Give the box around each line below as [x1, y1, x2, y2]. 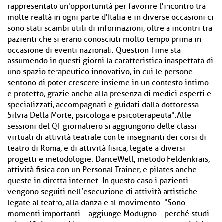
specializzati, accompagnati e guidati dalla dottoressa [7, 100, 199, 110]
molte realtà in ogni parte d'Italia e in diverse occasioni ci [7, 12, 214, 22]
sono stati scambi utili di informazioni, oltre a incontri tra [7, 23, 212, 33]
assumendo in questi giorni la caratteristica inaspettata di [7, 56, 213, 66]
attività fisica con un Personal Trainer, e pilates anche [7, 165, 197, 175]
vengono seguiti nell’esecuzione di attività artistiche [7, 187, 197, 197]
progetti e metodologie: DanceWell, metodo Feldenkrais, [7, 154, 210, 164]
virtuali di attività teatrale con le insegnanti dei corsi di [7, 132, 206, 142]
